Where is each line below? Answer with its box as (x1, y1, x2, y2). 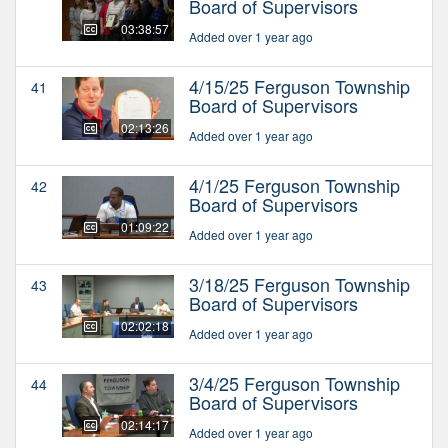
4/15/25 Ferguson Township (189, 72, 410, 99)
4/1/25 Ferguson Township (189, 171, 400, 198)
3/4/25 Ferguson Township (189, 369, 400, 396)
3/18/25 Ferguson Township (189, 270, 410, 297)
